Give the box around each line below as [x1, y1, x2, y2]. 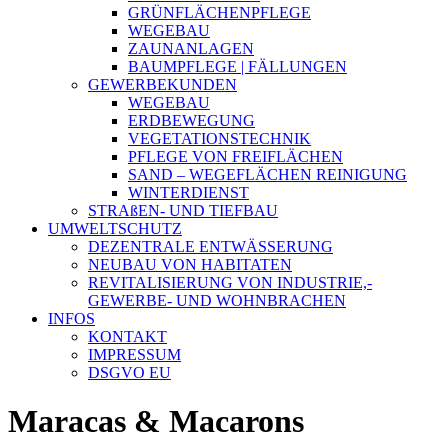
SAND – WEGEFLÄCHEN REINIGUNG [128, 166, 407, 183]
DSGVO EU [88, 364, 171, 381]
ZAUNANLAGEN [128, 40, 254, 57]
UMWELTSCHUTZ [48, 220, 182, 237]
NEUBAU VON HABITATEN [88, 256, 292, 273]
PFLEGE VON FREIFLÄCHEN [128, 148, 343, 165]
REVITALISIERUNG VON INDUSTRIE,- [88, 274, 372, 291]
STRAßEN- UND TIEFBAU [88, 202, 278, 219]
